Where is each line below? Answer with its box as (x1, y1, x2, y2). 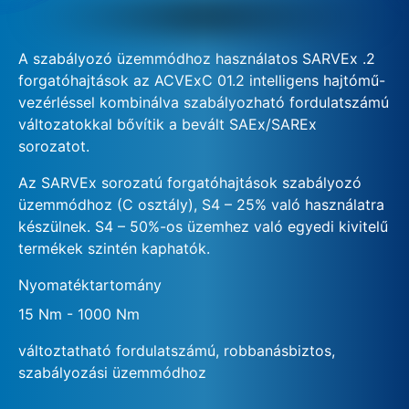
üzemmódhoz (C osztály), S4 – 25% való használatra (18, 194, 384, 214)
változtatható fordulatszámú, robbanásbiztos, (18, 341, 335, 360)
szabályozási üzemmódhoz (18, 362, 206, 382)
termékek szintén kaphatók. (18, 238, 210, 257)
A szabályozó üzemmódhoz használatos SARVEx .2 (18, 48, 375, 68)
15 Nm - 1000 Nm (18, 304, 140, 323)
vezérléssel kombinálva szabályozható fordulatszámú (18, 92, 389, 111)
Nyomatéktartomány (18, 275, 162, 294)
